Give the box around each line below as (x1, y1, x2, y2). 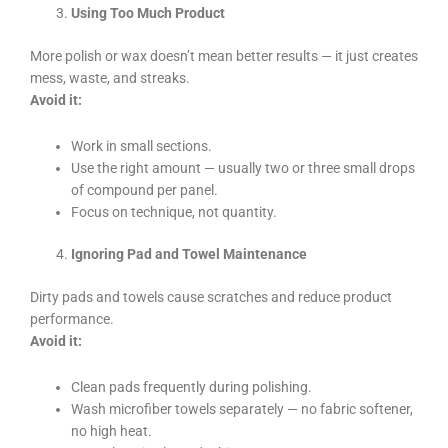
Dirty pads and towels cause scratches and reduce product (30, 288, 392, 305)
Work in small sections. (71, 137, 213, 154)
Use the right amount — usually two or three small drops (71, 159, 416, 176)
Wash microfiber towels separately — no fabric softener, (71, 400, 414, 417)
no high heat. (71, 422, 153, 439)
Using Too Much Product (71, 5, 226, 22)
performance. (30, 310, 114, 327)
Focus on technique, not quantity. (71, 203, 278, 220)
